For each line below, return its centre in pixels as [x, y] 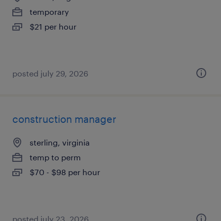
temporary [49, 12]
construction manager [64, 119]
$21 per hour [53, 26]
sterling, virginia [60, 142]
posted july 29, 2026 [50, 73]
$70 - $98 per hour [65, 172]
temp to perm [55, 157]
